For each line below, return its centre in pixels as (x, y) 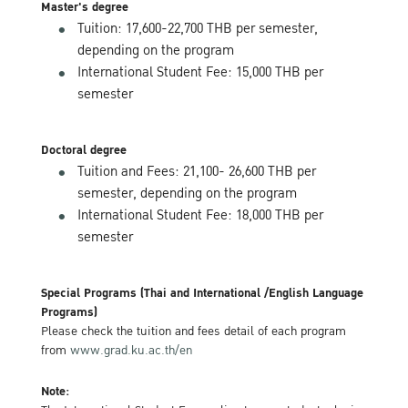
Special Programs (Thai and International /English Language (202, 293)
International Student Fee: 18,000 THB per (200, 215)
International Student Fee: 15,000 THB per (200, 72)
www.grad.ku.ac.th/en (131, 351)
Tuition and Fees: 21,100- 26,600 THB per (197, 171)
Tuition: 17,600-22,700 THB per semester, (198, 28)
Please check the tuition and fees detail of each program (194, 331)
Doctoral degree (84, 150)
